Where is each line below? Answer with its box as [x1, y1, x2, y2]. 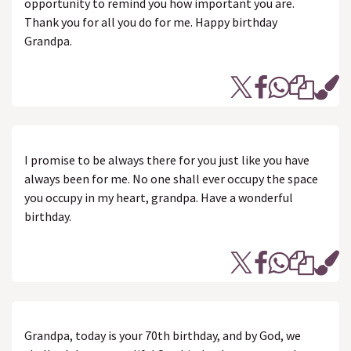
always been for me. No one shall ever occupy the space [24, 171, 318, 186]
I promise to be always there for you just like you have [24, 152, 309, 168]
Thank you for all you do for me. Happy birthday [24, 14, 277, 30]
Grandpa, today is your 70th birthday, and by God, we [24, 327, 301, 343]
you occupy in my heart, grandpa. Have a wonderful [24, 190, 293, 205]
